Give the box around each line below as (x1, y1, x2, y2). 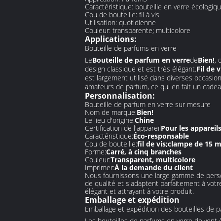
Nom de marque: (85, 108, 137, 117)
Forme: (85, 147, 106, 156)
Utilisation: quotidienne (85, 18, 156, 27)
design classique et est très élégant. (85, 64, 196, 74)
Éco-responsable (133, 131, 189, 141)
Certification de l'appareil (85, 123, 161, 133)
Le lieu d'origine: (85, 115, 135, 125)
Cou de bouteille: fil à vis (85, 10, 159, 19)
